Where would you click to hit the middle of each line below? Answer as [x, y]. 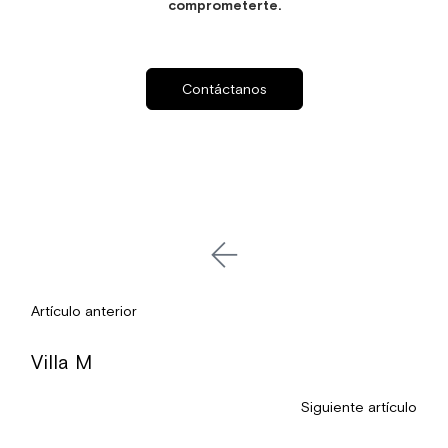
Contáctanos [224, 88]
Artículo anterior [83, 310]
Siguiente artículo [359, 407]
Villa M [61, 362]
